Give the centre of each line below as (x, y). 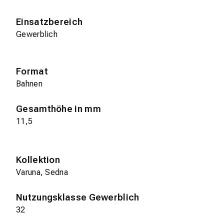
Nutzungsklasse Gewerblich (78, 197)
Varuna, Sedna (42, 172)
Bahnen (29, 84)
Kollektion (38, 160)
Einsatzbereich (49, 22)
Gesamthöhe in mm (58, 109)
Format (32, 71)
